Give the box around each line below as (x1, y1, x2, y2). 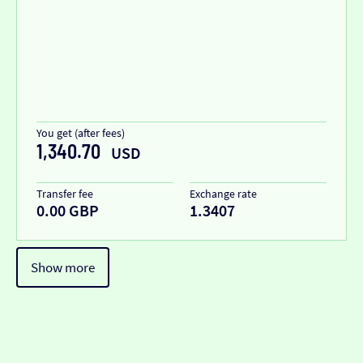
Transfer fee (36, 186, 93, 202)
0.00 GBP (36, 200, 99, 221)
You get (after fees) (36, 126, 125, 141)
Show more (31, 258, 95, 277)
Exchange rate (190, 186, 257, 202)
